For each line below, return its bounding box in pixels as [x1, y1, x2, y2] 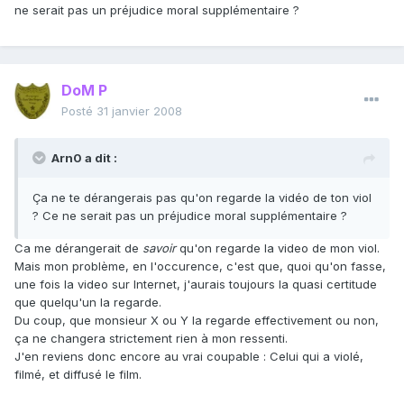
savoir [142, 241, 179, 256]
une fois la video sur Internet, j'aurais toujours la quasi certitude [14, 277, 377, 292]
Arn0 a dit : [51, 151, 117, 166]
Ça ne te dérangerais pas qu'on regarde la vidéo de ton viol [32, 190, 372, 206]
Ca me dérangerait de [14, 241, 142, 256]
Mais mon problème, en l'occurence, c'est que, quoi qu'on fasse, [14, 259, 386, 274]
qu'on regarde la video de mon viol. [179, 241, 380, 256]
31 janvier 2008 [96, 104, 182, 119]
